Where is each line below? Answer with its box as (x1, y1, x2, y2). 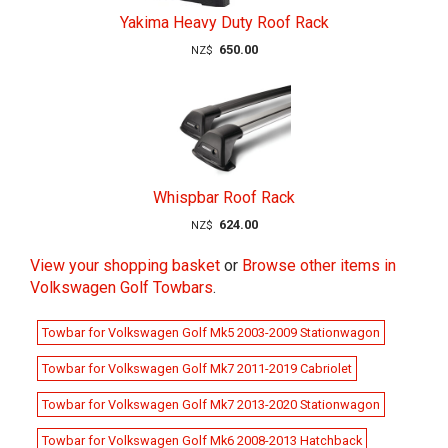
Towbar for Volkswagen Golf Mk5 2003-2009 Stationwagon (42, 325, 380, 341)
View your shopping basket (30, 256, 220, 276)
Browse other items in (242, 256, 396, 276)
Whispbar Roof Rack (153, 188, 295, 208)
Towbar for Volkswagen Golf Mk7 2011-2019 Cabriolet (42, 361, 352, 377)
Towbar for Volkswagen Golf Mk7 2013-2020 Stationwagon (42, 397, 380, 413)
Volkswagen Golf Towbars (30, 278, 213, 298)
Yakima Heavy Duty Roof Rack (119, 13, 329, 33)
